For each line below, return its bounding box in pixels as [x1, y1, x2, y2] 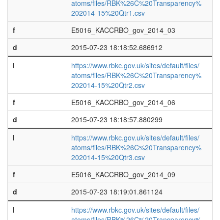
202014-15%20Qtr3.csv [71, 152, 145, 162]
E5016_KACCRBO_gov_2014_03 [71, 25, 175, 35]
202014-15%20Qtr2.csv [71, 80, 145, 90]
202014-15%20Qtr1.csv [71, 8, 145, 18]
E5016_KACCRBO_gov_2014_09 [71, 169, 175, 179]
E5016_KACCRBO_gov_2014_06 [71, 97, 175, 107]
